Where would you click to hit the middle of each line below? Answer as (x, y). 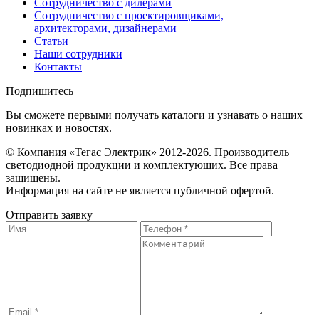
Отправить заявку (49, 215)
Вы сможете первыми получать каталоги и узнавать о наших (154, 115)
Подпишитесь (40, 91)
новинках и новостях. (59, 128)
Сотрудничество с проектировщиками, (129, 16)
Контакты (58, 67)
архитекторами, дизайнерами (105, 28)
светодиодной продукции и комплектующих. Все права (142, 165)
